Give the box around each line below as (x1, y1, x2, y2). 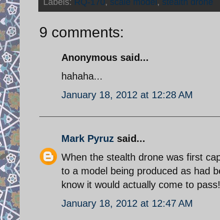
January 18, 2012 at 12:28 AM (61, 89, 193, 100)
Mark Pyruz (61, 133, 114, 144)
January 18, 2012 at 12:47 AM (61, 197, 193, 209)
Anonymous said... (61, 52, 149, 63)
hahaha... (61, 70, 103, 82)
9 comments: (39, 24, 124, 40)
